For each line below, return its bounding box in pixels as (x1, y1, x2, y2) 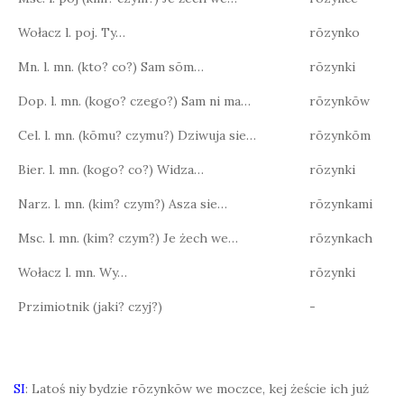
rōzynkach (309, 230, 372, 246)
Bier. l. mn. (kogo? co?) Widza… (18, 161, 204, 178)
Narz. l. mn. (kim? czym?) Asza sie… (18, 196, 227, 212)
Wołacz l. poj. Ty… (18, 24, 125, 41)
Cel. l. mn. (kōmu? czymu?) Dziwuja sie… (18, 127, 256, 143)
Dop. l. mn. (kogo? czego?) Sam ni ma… (18, 93, 251, 109)
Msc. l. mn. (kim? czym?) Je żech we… (18, 230, 238, 246)
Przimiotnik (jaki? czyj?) (18, 298, 162, 315)
